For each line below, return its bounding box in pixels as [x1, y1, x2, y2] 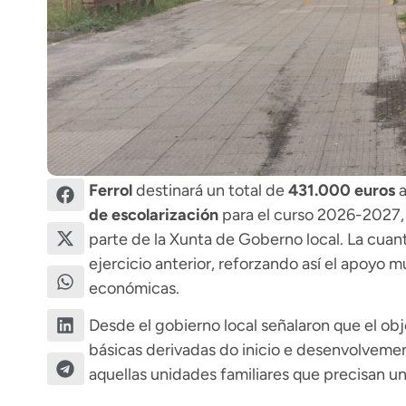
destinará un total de [131, 180, 288, 200]
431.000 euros [287, 180, 395, 200]
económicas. [88, 278, 179, 298]
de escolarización [88, 205, 218, 225]
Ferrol [88, 180, 132, 200]
